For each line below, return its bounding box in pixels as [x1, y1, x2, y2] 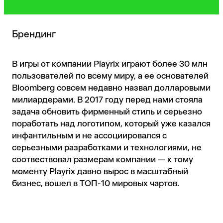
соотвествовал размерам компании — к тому [12, 154, 193, 164]
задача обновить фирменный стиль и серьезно [12, 107, 202, 116]
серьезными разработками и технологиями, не [12, 142, 202, 152]
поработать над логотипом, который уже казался [12, 118, 211, 128]
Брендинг [12, 28, 56, 40]
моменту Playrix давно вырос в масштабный [12, 166, 188, 176]
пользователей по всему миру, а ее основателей [12, 71, 209, 81]
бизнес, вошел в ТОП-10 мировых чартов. [12, 178, 179, 188]
